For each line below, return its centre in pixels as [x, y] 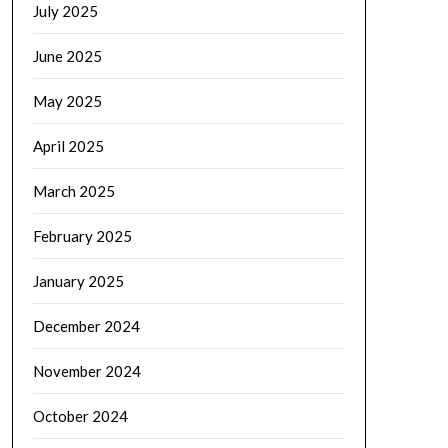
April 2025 [68, 145]
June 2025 [67, 55]
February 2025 [82, 235]
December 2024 [86, 325]
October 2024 [80, 415]
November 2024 [86, 370]
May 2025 [67, 100]
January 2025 [78, 280]
